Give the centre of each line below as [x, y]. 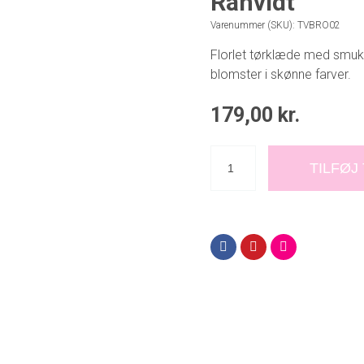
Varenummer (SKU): [253, 26]
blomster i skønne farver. [280, 75]
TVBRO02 [318, 26]
